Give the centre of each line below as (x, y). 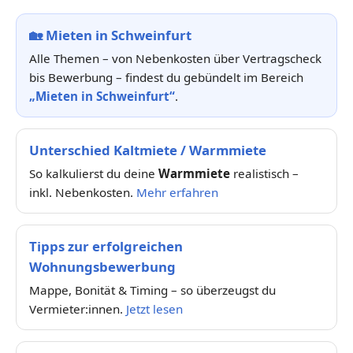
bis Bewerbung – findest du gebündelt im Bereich (166, 77)
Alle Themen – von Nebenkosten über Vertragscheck (175, 58)
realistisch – (264, 173)
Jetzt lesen (154, 308)
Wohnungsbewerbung (102, 266)
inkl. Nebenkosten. (83, 192)
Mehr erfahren (177, 192)
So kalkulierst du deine (94, 173)
